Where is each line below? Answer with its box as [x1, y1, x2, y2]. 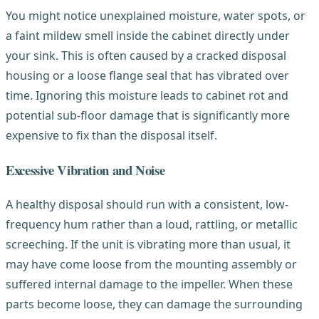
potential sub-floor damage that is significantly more [6, 108, 290, 124]
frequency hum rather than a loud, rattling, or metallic [6, 216, 298, 233]
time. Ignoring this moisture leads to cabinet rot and [6, 88, 288, 104]
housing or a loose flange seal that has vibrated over [6, 68, 289, 84]
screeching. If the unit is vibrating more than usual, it [6, 236, 291, 253]
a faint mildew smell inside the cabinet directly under [6, 28, 290, 44]
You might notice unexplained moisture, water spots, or [6, 8, 305, 24]
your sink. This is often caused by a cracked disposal [6, 48, 286, 64]
